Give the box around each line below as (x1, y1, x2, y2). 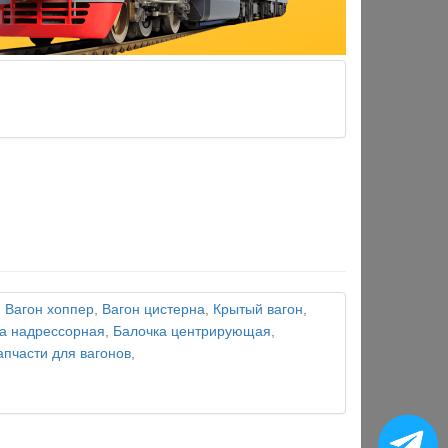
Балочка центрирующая (113, 324, 271, 339)
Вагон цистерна (102, 302, 205, 317)
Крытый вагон (213, 302, 303, 317)
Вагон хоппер (5, 302, 94, 317)
